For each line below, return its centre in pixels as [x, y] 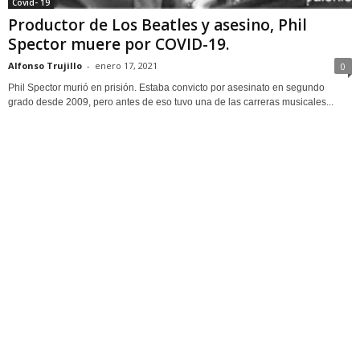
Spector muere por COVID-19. [119, 44]
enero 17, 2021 [126, 65]
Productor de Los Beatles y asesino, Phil [157, 25]
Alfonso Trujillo [45, 65]
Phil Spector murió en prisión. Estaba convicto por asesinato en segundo [166, 87]
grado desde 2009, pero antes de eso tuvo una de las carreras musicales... [171, 102]
